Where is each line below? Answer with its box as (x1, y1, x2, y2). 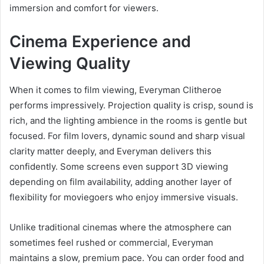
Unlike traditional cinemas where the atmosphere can (9, 221, 232, 233)
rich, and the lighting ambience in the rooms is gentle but (9, 114, 247, 126)
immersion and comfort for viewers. (9, 2, 159, 14)
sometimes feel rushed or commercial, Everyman (9, 236, 213, 248)
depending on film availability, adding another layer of (9, 176, 232, 187)
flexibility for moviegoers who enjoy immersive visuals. (9, 191, 238, 203)
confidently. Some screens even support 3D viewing (9, 160, 228, 172)
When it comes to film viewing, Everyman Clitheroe (9, 84, 222, 95)
